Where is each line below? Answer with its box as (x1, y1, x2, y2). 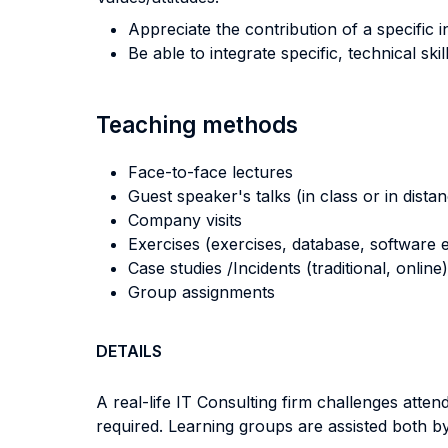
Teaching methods (96, 111, 298, 138)
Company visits (128, 210, 242, 230)
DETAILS (96, 341, 162, 361)
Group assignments (128, 282, 275, 302)
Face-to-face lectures (128, 162, 293, 182)
